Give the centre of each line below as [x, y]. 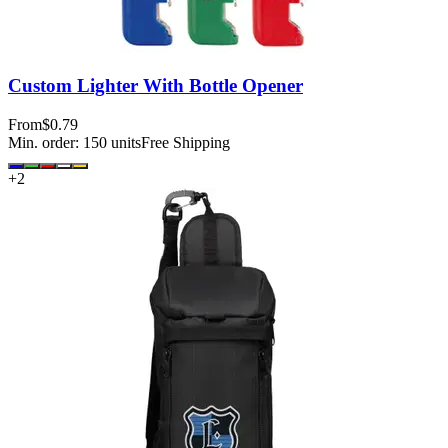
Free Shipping [185, 143]
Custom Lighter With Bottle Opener [155, 86]
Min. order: [45, 143]
